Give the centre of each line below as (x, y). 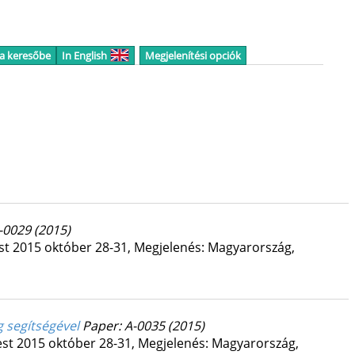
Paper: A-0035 (125, 326)
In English (84, 55)
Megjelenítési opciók (193, 55)
